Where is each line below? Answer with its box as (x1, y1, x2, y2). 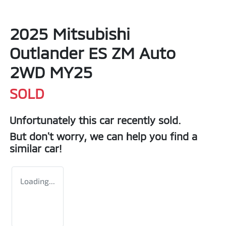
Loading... (20, 176, 55, 186)
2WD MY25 (10, 62, 92, 81)
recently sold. (114, 114, 181, 126)
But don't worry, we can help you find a (10, 130, 197, 142)
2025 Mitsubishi (10, 23, 130, 43)
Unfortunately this (10, 114, 99, 126)
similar (10, 142, 44, 154)
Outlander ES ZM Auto (10, 42, 176, 62)
